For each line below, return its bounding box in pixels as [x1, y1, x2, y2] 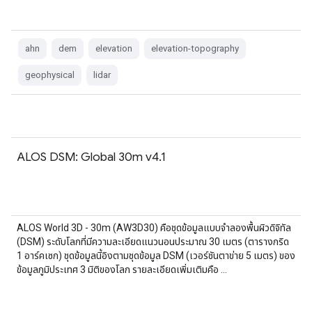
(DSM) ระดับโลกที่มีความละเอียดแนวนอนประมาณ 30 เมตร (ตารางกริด [17, 236, 289, 247]
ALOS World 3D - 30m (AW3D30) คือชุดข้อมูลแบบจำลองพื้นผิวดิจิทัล [17, 222, 291, 233]
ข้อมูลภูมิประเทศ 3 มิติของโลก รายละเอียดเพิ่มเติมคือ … [17, 264, 227, 275]
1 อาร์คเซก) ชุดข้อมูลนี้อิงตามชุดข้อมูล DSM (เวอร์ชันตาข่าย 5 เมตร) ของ [17, 250, 295, 261]
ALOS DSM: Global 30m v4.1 [17, 149, 166, 164]
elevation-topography [151, 43, 239, 54]
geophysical [25, 70, 75, 80]
